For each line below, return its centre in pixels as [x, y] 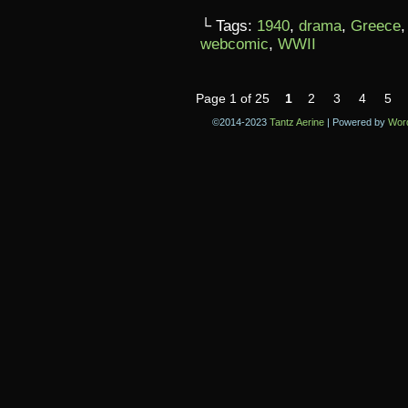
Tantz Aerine [296, 122]
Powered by [358, 122]
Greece [376, 26]
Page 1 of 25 [233, 98]
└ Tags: [229, 26]
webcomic [235, 44]
